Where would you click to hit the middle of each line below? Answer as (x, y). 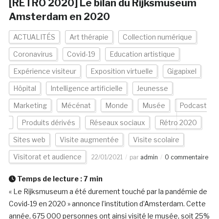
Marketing (30, 106)
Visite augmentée (89, 140)
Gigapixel (182, 71)
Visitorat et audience (47, 157)
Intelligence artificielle (86, 88)
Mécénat (76, 106)
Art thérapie (89, 37)
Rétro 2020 (178, 123)
